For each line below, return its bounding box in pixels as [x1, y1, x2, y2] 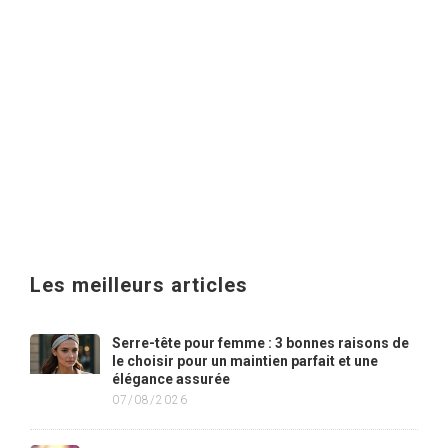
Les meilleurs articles [30, 273, 248, 297]
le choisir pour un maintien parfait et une [112, 353, 378, 369]
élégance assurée [112, 371, 230, 387]
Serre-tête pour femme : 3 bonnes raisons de [112, 335, 409, 351]
